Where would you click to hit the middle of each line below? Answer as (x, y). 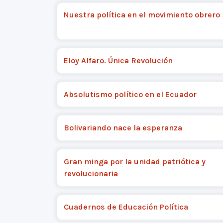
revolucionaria (91, 173)
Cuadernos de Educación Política (126, 207)
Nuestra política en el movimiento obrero (142, 15)
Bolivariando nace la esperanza (123, 128)
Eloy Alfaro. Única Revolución (118, 60)
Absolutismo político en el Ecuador (130, 94)
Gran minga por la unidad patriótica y (134, 161)
